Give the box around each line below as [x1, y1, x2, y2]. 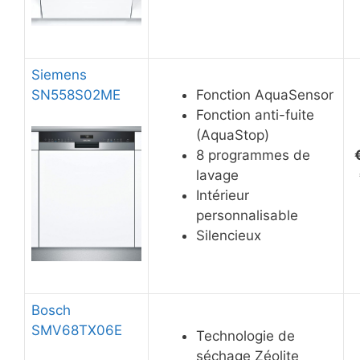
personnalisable [196, 207, 298, 224]
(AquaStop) [196, 127, 269, 144]
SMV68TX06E [31, 322, 122, 339]
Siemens [31, 67, 87, 84]
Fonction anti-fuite [196, 107, 314, 124]
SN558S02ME [31, 87, 121, 104]
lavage [196, 167, 239, 184]
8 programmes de [196, 147, 310, 164]
